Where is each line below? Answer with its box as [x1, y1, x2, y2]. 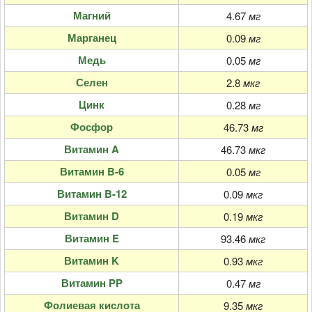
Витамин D [64, 208, 119, 224]
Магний [72, 7, 111, 23]
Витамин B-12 [56, 185, 127, 201]
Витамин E [64, 230, 119, 246]
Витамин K [64, 252, 119, 268]
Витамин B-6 [59, 163, 124, 179]
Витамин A [64, 141, 119, 157]
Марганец [67, 29, 116, 45]
